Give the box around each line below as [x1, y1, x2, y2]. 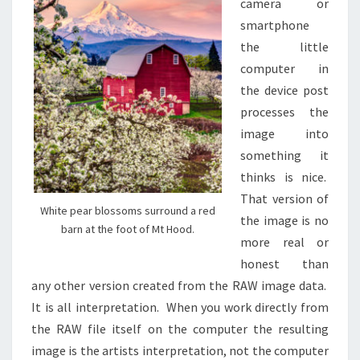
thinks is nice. [240, 169, 329, 186]
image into [240, 125, 329, 142]
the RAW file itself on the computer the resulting [31, 321, 329, 337]
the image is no [240, 212, 329, 229]
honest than [240, 256, 329, 272]
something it [240, 147, 329, 164]
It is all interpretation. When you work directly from [31, 299, 329, 316]
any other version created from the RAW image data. [31, 277, 329, 294]
